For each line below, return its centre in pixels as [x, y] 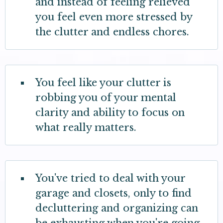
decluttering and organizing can [117, 208]
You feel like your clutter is [103, 83]
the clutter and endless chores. [112, 32]
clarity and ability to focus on [110, 113]
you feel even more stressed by [114, 17]
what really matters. [86, 128]
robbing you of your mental [106, 98]
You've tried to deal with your [110, 178]
